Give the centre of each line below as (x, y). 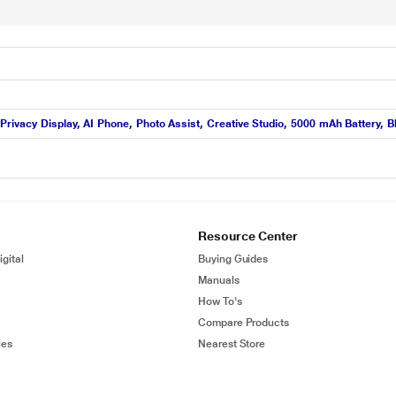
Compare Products (244, 323)
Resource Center (248, 236)
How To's (220, 301)
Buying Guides (233, 259)
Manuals (219, 280)
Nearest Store (232, 344)
